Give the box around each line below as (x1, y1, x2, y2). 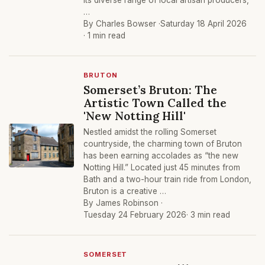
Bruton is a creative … (83, 186, 166, 196)
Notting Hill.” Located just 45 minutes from (83, 163, 240, 172)
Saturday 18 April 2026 (160, 19, 247, 28)
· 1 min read (83, 31, 125, 40)
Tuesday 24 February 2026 (83, 210, 186, 219)
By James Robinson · (83, 198, 163, 208)
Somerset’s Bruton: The (83, 82, 217, 97)
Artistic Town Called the (83, 95, 227, 110)
